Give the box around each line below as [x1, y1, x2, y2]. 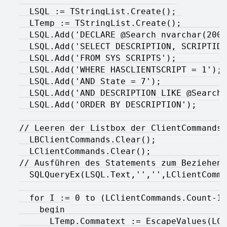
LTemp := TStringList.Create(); [19, 18, 181, 28]
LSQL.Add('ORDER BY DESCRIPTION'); [19, 99, 197, 109]
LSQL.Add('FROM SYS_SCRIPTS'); [19, 53, 176, 63]
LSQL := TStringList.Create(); [19, 6, 176, 16]
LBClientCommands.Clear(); [19, 134, 156, 144]
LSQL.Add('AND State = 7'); [19, 76, 161, 86]
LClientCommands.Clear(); [19, 146, 151, 156]
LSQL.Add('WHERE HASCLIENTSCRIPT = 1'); [19, 64, 222, 74]
